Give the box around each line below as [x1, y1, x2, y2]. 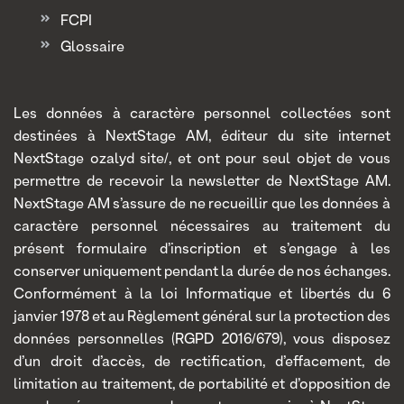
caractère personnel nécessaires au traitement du [14, 220, 390, 235]
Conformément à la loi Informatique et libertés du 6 [14, 288, 390, 303]
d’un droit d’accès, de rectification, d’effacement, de [14, 355, 390, 371]
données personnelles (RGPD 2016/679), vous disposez [14, 333, 390, 348]
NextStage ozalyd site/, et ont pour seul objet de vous [14, 152, 390, 168]
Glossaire [60, 41, 124, 56]
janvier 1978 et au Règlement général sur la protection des [14, 310, 390, 326]
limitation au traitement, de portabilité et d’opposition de [14, 378, 390, 393]
